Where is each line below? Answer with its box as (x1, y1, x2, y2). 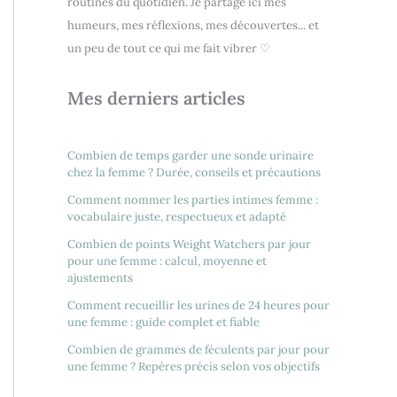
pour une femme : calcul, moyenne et (67, 253, 267, 269)
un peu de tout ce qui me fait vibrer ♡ (67, 41, 270, 56)
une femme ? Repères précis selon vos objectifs (67, 358, 320, 374)
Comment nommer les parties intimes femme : (67, 191, 318, 207)
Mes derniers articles (67, 86, 245, 109)
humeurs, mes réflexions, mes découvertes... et (67, 18, 319, 33)
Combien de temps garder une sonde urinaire (67, 147, 314, 163)
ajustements (67, 269, 133, 285)
